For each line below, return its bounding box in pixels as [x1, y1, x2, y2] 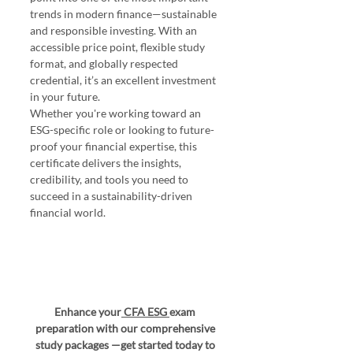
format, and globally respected [30, 56, 180, 70]
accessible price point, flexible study [30, 39, 207, 54]
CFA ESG [124, 304, 169, 318]
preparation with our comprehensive [35, 321, 217, 335]
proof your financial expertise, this [30, 139, 199, 153]
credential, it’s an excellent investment [30, 72, 218, 87]
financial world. [30, 205, 106, 219]
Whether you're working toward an [30, 106, 203, 120]
